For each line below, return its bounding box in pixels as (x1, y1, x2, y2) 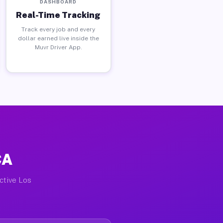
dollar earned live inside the (17, 34, 99, 42)
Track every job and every (21, 25, 96, 33)
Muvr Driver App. (34, 43, 82, 51)
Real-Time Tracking (16, 9, 101, 20)
